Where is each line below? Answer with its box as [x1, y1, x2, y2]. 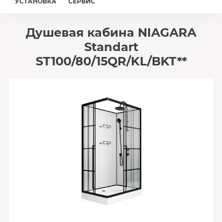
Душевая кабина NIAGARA [26, 25, 196, 40]
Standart [84, 40, 138, 54]
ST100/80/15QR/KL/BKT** [35, 54, 187, 68]
